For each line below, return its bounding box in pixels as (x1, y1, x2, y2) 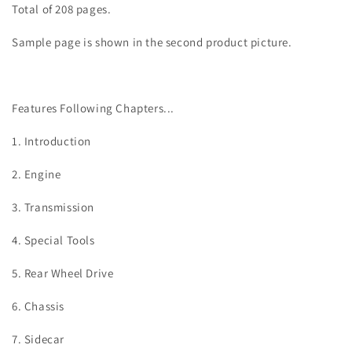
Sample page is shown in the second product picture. (12, 35, 292, 50)
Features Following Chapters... (12, 101, 174, 116)
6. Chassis (12, 299, 64, 314)
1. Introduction (12, 134, 91, 149)
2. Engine (12, 167, 61, 182)
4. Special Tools (12, 233, 95, 248)
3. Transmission (12, 200, 94, 215)
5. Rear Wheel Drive (12, 266, 114, 281)
